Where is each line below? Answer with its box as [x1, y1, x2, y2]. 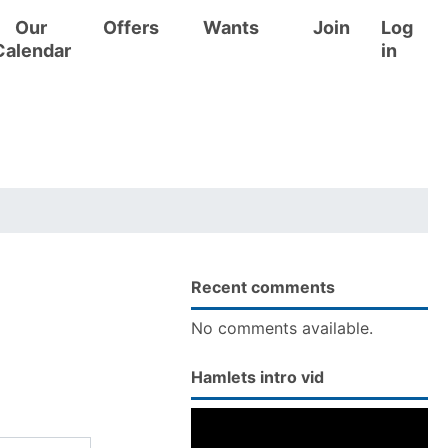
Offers [103, 17, 159, 38]
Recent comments [191, 277, 336, 297]
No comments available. [191, 318, 374, 338]
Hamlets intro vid [191, 367, 325, 387]
